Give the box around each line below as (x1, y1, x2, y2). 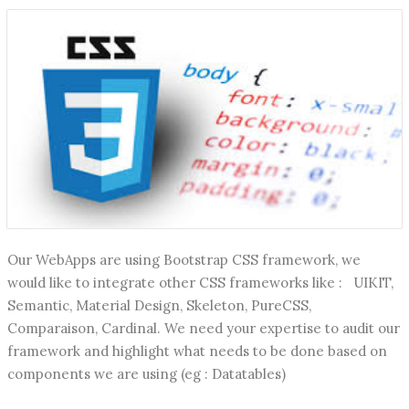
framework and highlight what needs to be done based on (7, 341, 387, 360)
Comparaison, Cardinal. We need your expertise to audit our (7, 319, 400, 337)
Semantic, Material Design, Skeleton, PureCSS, (7, 296, 311, 314)
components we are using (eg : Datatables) (7, 364, 286, 383)
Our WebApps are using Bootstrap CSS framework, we (7, 250, 361, 268)
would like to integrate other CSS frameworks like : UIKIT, (7, 273, 393, 291)
